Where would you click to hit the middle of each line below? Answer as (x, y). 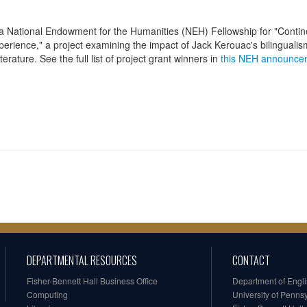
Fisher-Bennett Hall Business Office (92, 281)
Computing (47, 295)
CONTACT (251, 261)
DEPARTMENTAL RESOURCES (82, 261)
